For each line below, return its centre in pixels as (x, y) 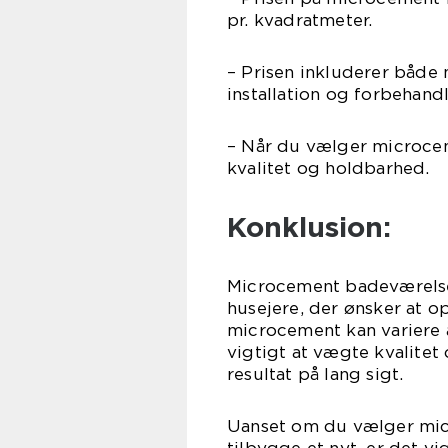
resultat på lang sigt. (315, 374)
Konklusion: (309, 227)
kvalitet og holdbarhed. (328, 168)
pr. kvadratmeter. (300, 20)
